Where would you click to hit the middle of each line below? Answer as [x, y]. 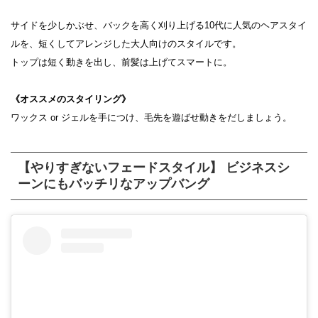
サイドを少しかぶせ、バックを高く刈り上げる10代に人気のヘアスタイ [159, 25]
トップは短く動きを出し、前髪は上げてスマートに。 [121, 62]
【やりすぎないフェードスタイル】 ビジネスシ [154, 167]
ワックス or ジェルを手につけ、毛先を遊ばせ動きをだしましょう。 [151, 117]
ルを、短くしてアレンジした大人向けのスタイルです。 [126, 43]
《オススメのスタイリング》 [71, 99]
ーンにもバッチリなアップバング [114, 183]
